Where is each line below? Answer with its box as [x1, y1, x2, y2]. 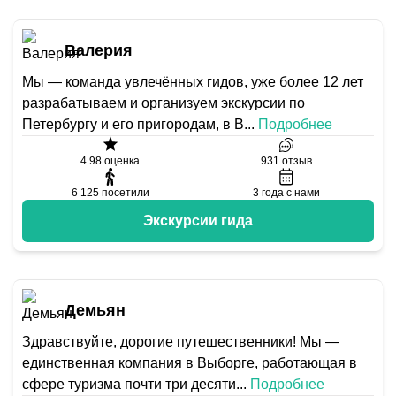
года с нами [261, 187, 320, 199]
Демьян [65, 301, 126, 319]
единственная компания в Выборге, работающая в [22, 355, 357, 370]
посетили [101, 187, 149, 199]
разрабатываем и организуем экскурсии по [22, 95, 305, 110]
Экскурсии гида [143, 213, 253, 228]
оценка [102, 155, 140, 167]
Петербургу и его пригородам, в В [22, 117, 244, 132]
